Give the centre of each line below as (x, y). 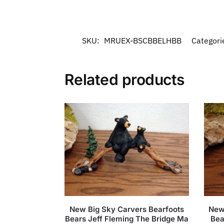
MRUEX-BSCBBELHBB (142, 41)
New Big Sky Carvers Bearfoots (126, 209)
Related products (124, 80)
